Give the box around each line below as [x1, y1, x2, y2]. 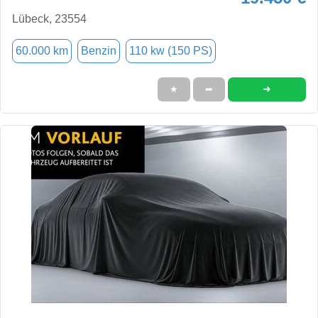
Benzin [81, 44, 116, 57]
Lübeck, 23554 [12, 12, 87, 25]
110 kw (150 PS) [129, 44, 212, 57]
